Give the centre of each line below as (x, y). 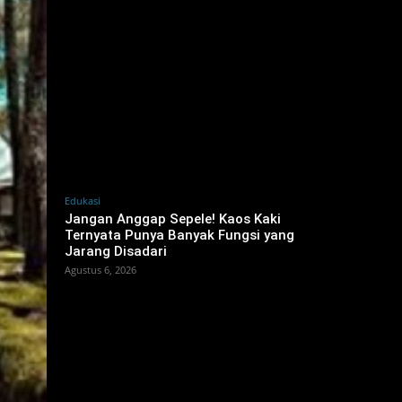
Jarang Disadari (116, 251)
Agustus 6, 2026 (100, 270)
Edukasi (83, 201)
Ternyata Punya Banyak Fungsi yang (179, 235)
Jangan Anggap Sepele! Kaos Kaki (173, 219)
